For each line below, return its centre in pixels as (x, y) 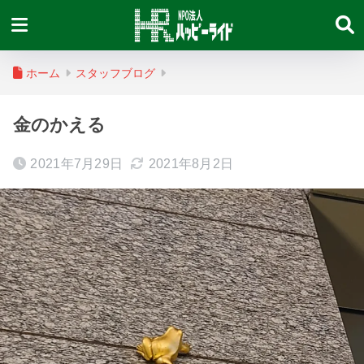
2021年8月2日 (191, 164)
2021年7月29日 (77, 164)
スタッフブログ (115, 73)
